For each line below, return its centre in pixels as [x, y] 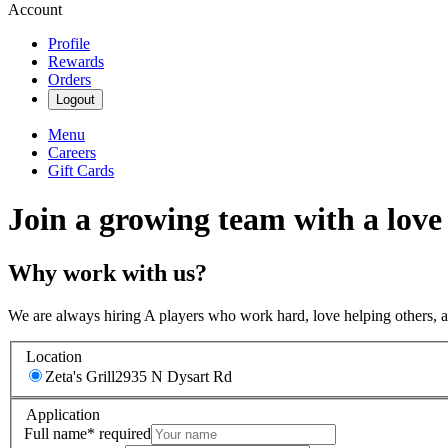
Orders [69, 79]
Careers [72, 152]
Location [54, 357]
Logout [75, 99]
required [123, 433]
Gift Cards [81, 170]
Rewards [76, 61]
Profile [69, 43]
